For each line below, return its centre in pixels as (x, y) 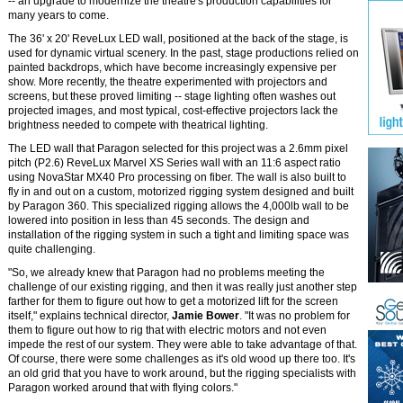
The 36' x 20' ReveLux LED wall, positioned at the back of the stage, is (178, 39)
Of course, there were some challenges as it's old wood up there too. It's (182, 359)
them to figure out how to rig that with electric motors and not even (167, 330)
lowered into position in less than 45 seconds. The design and (159, 220)
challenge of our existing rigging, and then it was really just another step (183, 287)
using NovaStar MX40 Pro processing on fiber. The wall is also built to (177, 177)
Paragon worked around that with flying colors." (123, 388)
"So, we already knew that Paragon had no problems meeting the (166, 273)
